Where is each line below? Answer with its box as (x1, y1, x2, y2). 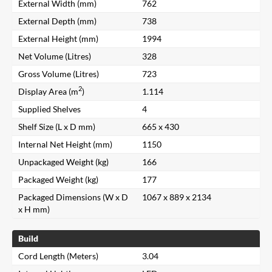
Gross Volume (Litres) (18, 68, 99, 79)
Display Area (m (18, 86, 78, 97)
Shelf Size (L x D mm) (18, 121, 95, 132)
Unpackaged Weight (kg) (18, 156, 109, 167)
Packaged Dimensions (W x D (18, 191, 128, 202)
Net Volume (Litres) (18, 50, 91, 61)
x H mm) (18, 203, 50, 214)
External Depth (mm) (18, 15, 97, 26)
